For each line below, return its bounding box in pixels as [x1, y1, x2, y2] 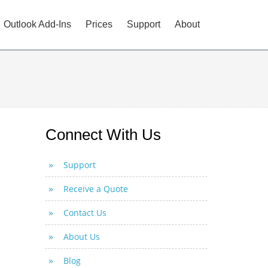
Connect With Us [45, 126, 161, 144]
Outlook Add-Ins [4, 19, 71, 29]
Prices [86, 19, 112, 29]
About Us [63, 231, 100, 242]
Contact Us [63, 207, 106, 218]
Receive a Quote [63, 183, 128, 194]
